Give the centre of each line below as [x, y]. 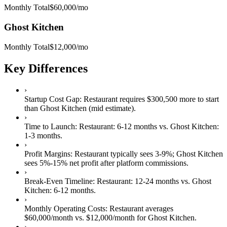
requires [131, 99]
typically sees [132, 154]
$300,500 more [171, 99]
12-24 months [157, 181]
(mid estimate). [111, 108]
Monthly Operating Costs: [66, 208]
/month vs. [67, 217]
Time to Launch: [51, 126]
